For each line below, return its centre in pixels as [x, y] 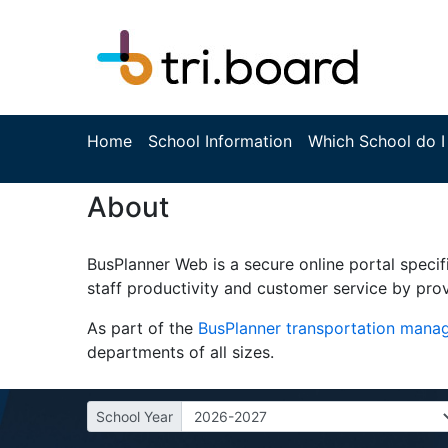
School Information [220, 141]
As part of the [142, 328]
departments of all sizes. [180, 352]
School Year [134, 416]
